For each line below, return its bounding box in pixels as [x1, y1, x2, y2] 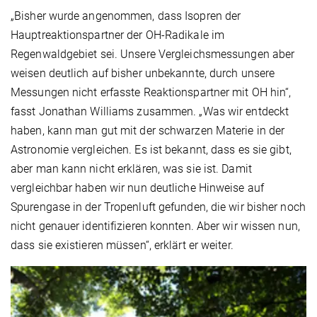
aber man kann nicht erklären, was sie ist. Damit [11, 162, 252, 176]
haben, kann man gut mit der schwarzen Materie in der [11, 124, 285, 138]
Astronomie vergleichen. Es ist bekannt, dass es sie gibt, [11, 143, 292, 157]
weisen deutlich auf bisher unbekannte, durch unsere [11, 67, 275, 81]
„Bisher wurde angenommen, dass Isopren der [11, 9, 241, 23]
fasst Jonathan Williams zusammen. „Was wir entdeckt [11, 105, 289, 119]
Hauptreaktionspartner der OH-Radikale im [11, 28, 225, 42]
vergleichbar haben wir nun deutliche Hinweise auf [11, 181, 264, 195]
